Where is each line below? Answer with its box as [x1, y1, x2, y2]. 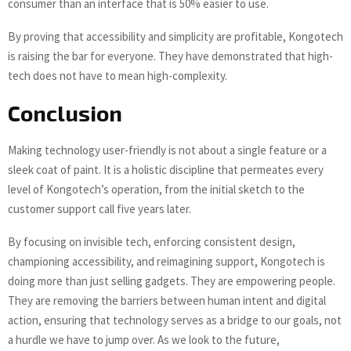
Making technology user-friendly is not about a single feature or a [8, 143, 327, 158]
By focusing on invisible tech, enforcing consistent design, [8, 234, 295, 250]
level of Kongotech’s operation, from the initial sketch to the [8, 182, 305, 197]
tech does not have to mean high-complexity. [8, 68, 227, 84]
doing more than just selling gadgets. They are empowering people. [8, 273, 335, 289]
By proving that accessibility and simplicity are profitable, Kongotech [8, 29, 343, 45]
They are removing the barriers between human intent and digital [8, 293, 326, 309]
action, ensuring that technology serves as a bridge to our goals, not [8, 313, 342, 328]
